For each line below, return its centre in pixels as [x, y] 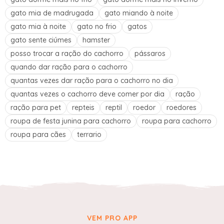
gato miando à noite [139, 13]
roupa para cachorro [177, 121]
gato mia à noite [38, 26]
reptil [114, 107]
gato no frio [97, 26]
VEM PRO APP [112, 218]
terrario [89, 134]
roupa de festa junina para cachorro [71, 121]
